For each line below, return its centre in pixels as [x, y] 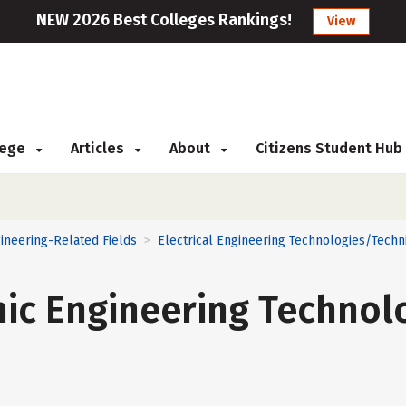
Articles [99, 148]
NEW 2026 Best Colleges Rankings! [164, 20]
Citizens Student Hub [329, 148]
